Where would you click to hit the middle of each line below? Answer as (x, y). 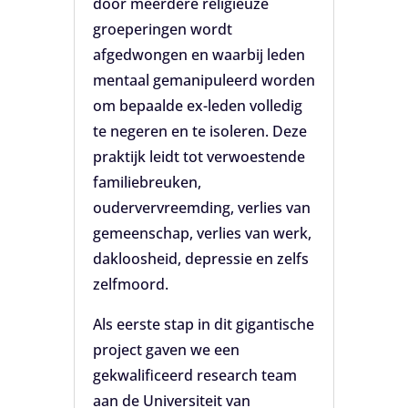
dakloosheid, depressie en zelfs (200, 258)
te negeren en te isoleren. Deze (199, 131)
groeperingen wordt (162, 29)
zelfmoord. (130, 284)
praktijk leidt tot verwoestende (199, 156)
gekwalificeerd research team (194, 375)
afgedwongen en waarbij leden (199, 54)
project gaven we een (166, 349)
